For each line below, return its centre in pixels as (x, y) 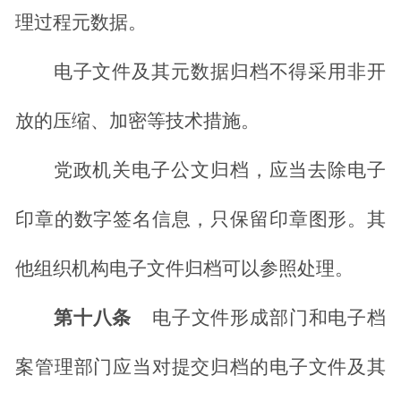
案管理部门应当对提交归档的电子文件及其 (200, 367)
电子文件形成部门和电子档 (269, 318)
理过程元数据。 (81, 23)
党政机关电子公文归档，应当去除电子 (219, 171)
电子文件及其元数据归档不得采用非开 (219, 72)
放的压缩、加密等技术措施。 (137, 121)
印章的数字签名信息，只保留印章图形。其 (200, 220)
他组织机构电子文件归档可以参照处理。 (184, 269)
